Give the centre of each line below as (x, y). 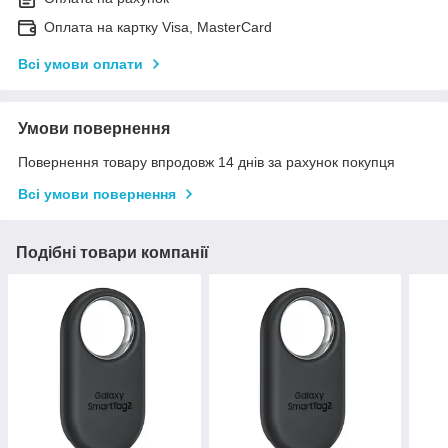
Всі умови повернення (97, 194)
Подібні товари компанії (112, 253)
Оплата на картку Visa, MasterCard (158, 27)
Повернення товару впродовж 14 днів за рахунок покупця (206, 162)
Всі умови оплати (80, 64)
